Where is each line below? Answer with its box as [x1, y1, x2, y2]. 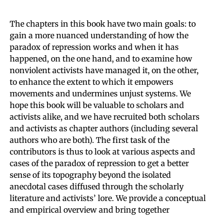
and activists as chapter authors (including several [10, 123, 198, 133]
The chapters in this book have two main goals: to [10, 18, 196, 29]
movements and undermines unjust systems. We [10, 88, 191, 98]
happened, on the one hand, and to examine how [10, 53, 192, 63]
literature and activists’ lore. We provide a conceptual [10, 193, 206, 203]
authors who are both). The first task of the [10, 135, 170, 145]
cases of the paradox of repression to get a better [10, 158, 189, 168]
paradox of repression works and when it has [10, 42, 179, 52]
